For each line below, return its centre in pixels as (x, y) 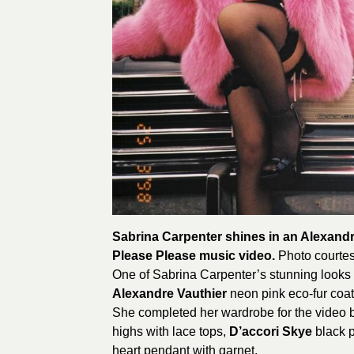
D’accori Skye (271, 331)
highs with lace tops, (171, 331)
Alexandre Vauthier (169, 293)
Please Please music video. (194, 255)
